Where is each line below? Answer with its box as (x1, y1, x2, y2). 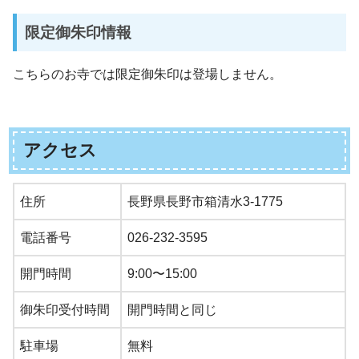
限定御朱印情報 (24, 23, 131, 41)
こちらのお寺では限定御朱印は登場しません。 (13, 67, 282, 81)
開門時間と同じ (127, 302, 217, 317)
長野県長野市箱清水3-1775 (127, 194, 283, 208)
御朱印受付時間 (20, 302, 110, 317)
